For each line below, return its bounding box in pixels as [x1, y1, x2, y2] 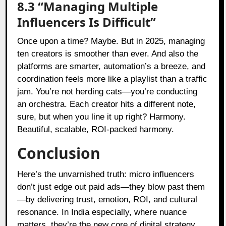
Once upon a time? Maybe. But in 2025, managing [17, 36, 205, 46]
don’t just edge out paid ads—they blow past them [17, 182, 205, 192]
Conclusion [17, 142, 101, 163]
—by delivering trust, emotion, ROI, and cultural [17, 194, 198, 204]
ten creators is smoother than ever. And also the [17, 48, 199, 59]
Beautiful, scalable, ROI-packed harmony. [17, 124, 175, 134]
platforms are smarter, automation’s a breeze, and [17, 61, 206, 71]
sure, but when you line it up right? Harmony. [17, 111, 186, 122]
